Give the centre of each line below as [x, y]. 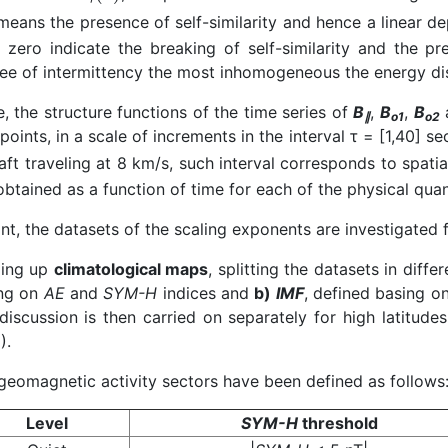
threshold [337, 423]
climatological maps [131, 269]
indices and [206, 293]
